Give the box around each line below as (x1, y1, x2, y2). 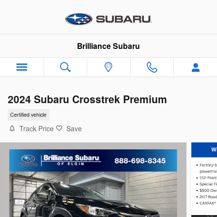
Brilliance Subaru (77, 40, 140, 51)
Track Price (19, 123, 54, 133)
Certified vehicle (10, 111, 47, 119)
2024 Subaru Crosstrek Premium (8, 92, 167, 106)
